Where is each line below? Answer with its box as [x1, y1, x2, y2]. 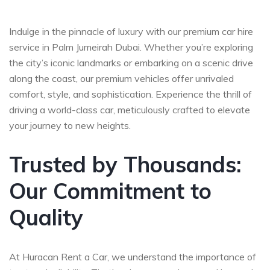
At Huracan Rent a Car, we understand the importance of [9, 250, 256, 263]
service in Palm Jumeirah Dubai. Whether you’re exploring [9, 40, 253, 53]
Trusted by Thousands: [9, 150, 241, 178]
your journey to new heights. [9, 119, 131, 131]
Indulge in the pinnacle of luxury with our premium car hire [9, 25, 253, 37]
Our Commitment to [9, 177, 212, 204]
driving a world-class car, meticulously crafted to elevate [9, 103, 250, 116]
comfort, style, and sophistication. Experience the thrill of [9, 87, 252, 100]
